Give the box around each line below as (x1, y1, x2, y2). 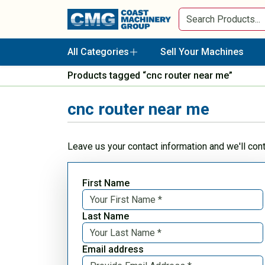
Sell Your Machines (160, 46, 244, 57)
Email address (82, 244, 144, 256)
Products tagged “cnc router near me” (67, 70, 232, 82)
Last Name (82, 211, 129, 222)
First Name (82, 177, 130, 189)
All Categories (67, 46, 129, 57)
